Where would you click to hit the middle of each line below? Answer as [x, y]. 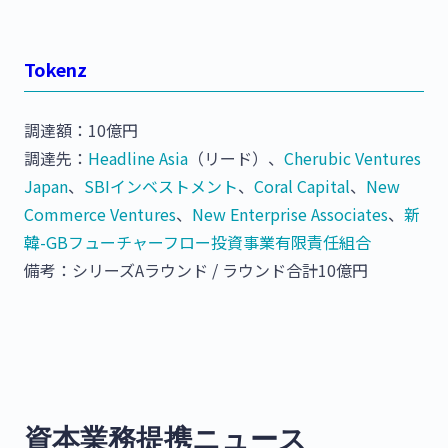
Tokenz [55, 69]
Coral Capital [302, 186]
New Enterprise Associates [290, 214]
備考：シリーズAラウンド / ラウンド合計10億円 [196, 270]
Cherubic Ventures [352, 158]
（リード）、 [236, 158]
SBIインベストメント [161, 186]
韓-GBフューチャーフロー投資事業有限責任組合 [197, 242]
